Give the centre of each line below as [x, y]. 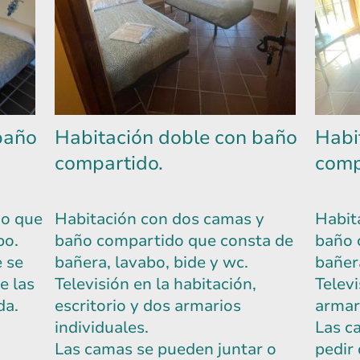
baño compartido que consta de [174, 241]
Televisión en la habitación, [155, 284]
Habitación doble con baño [176, 138]
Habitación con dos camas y [160, 219]
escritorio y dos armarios [148, 306]
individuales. [104, 328]
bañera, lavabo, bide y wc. [153, 263]
